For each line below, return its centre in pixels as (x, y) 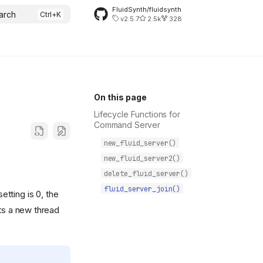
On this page (120, 97)
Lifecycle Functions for (137, 114)
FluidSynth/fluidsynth (147, 9)
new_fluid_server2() (142, 159)
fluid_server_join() (142, 189)
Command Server (127, 125)
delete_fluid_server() (146, 174)
